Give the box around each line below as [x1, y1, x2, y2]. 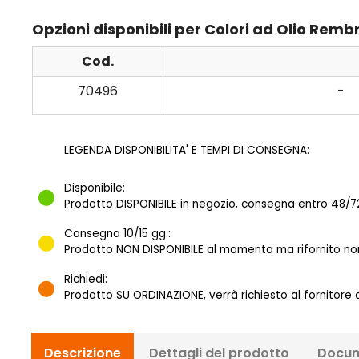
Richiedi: [64, 272, 107, 288]
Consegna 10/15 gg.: [64, 226, 171, 242]
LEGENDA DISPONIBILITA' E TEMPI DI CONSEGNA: [64, 143, 309, 159]
